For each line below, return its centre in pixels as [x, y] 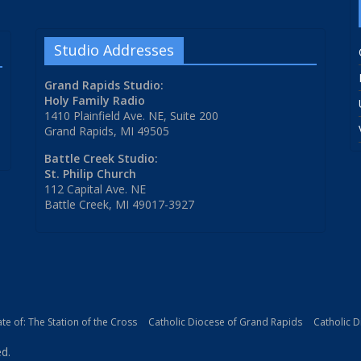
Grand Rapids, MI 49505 [107, 131]
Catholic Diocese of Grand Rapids [225, 322]
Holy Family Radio [95, 101]
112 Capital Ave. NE [95, 189]
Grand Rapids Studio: [104, 85]
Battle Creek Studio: [101, 159]
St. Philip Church [90, 174]
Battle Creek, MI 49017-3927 [119, 205]
